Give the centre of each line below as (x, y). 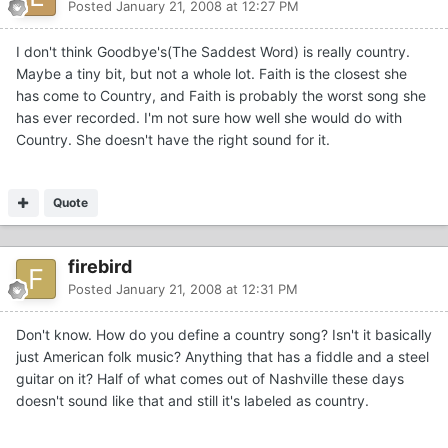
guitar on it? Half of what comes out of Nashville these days (210, 378)
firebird (100, 266)
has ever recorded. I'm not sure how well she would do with (209, 117)
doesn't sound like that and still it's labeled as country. (192, 400)
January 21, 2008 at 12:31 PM (207, 288)
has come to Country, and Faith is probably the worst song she (221, 95)
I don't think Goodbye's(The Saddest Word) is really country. (213, 51)
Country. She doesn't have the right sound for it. (173, 139)
